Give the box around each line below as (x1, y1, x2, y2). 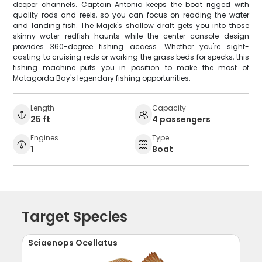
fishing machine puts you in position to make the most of (13, 63, 249, 73)
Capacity (152, 103, 186, 113)
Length (30, 103, 55, 113)
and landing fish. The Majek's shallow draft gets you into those (13, 20, 249, 31)
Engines (30, 133, 59, 143)
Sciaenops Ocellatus (28, 237, 118, 249)
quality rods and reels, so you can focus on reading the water (13, 10, 249, 20)
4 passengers (152, 113, 211, 126)
